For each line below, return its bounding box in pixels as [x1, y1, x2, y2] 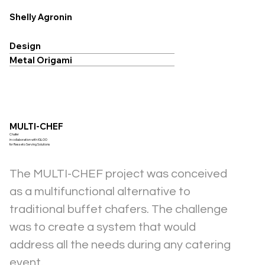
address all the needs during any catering [9, 239, 233, 251]
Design [9, 41, 41, 51]
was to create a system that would [9, 221, 198, 234]
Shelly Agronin [9, 11, 72, 22]
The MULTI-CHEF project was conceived [9, 168, 230, 180]
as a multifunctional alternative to [9, 186, 193, 198]
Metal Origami [9, 54, 72, 66]
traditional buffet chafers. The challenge [9, 203, 230, 216]
